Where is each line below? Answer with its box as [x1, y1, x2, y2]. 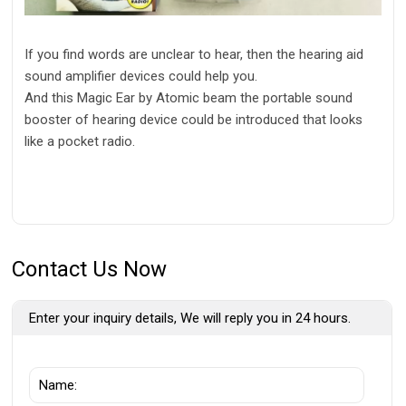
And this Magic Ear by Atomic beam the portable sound [24, 90, 353, 107]
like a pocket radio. [24, 133, 139, 150]
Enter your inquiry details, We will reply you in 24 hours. [29, 310, 352, 327]
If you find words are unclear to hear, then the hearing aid [24, 46, 363, 63]
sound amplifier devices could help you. [24, 68, 257, 85]
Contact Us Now [12, 256, 168, 283]
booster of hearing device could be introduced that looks [24, 111, 362, 129]
